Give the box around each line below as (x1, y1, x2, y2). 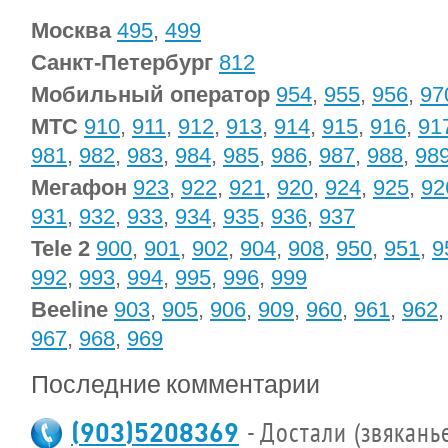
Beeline (31, 297, 108, 322)
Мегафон (31, 175, 127, 200)
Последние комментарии (31, 370, 320, 398)
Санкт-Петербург (31, 50, 213, 75)
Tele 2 (31, 236, 90, 261)
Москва (31, 18, 111, 43)
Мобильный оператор (31, 82, 270, 107)
